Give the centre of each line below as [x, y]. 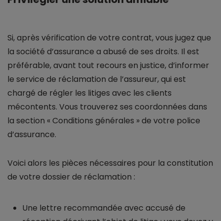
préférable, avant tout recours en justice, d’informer [108, 66]
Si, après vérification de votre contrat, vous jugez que [109, 38]
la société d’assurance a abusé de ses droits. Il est [103, 52]
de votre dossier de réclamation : [71, 177]
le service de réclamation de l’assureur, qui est [97, 79]
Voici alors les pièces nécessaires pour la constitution [110, 163]
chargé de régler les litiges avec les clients [90, 93]
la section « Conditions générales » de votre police [104, 121]
